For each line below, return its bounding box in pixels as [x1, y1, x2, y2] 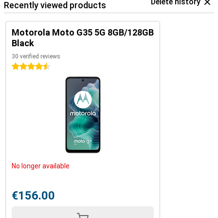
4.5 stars [12, 63, 39, 71]
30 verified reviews [12, 53, 60, 60]
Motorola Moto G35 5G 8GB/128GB [12, 27, 154, 37]
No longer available [12, 162, 70, 170]
